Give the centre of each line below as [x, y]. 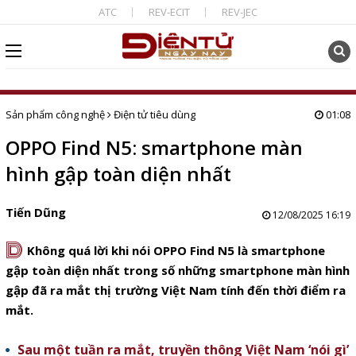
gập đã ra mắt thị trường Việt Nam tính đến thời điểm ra [175, 290]
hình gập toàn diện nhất [118, 174]
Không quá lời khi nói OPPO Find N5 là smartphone [176, 250]
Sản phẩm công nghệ [55, 114]
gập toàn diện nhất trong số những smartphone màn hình [177, 270]
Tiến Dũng [35, 212]
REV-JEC [239, 12]
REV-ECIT [169, 12]
